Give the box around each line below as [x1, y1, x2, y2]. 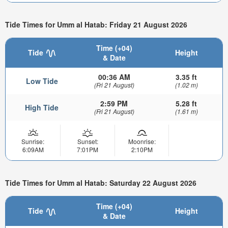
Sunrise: [21, 137, 44, 146]
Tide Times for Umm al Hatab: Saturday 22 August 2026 [5, 177, 196, 188]
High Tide [25, 102, 59, 113]
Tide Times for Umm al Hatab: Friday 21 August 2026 [5, 19, 187, 30]
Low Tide [25, 76, 58, 87]
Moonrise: [128, 137, 156, 146]
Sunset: [77, 137, 98, 146]
